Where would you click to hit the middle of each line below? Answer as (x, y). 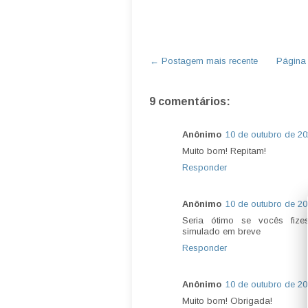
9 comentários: (190, 101)
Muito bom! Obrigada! (227, 300)
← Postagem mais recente (204, 60)
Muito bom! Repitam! (224, 151)
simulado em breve (221, 231)
